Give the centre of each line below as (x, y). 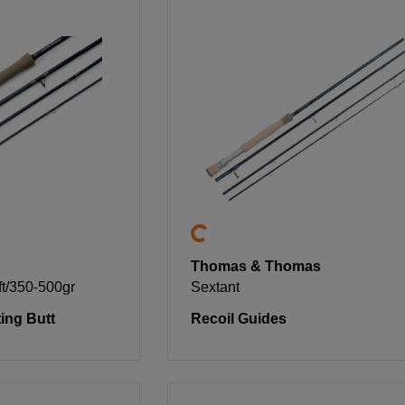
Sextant (216, 287)
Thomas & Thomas (256, 266)
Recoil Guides (239, 318)
